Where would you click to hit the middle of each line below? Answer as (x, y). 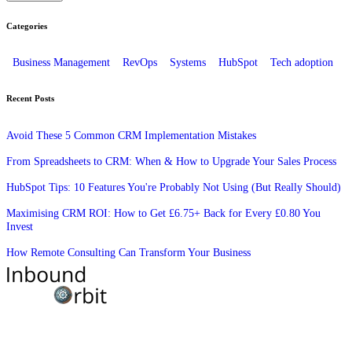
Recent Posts (30, 99)
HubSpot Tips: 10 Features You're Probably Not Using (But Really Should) (174, 187)
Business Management (61, 62)
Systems (188, 62)
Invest (20, 227)
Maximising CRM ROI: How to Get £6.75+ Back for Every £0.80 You (163, 213)
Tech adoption (302, 62)
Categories (27, 26)
